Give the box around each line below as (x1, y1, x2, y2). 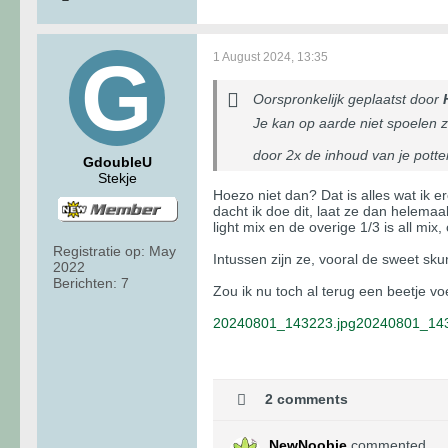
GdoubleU (82, 154, 152, 171)
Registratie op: (53, 243, 145, 260)
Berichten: (53, 275, 117, 292)
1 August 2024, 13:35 (213, 50, 328, 65)
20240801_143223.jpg (213, 315, 356, 332)
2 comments (265, 390, 348, 407)
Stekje (97, 170, 137, 187)
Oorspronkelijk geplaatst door (253, 91, 443, 108)
